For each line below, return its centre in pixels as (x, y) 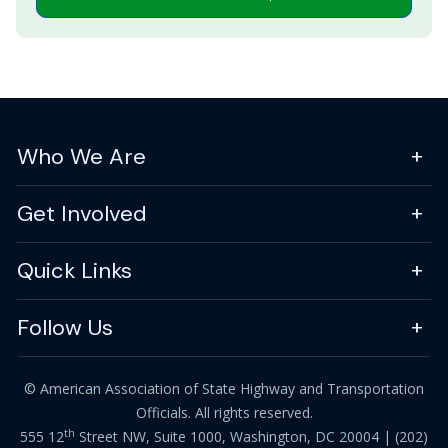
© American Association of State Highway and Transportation (224, 389)
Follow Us (65, 328)
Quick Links (74, 271)
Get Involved (82, 214)
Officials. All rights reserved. (224, 413)
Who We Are (81, 157)
